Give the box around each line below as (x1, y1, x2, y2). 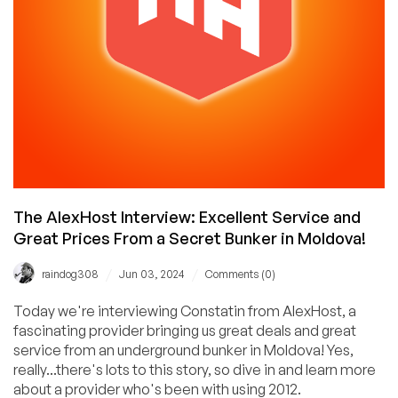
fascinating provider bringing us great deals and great (13, 322, 356, 339)
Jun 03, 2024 (119, 267, 185, 281)
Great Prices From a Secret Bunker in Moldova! (13, 228, 366, 249)
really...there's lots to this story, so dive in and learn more (13, 361, 376, 378)
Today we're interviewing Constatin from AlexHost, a (13, 302, 356, 320)
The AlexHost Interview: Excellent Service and (13, 207, 361, 227)
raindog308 (42, 267, 99, 281)
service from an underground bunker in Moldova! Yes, (13, 341, 327, 359)
